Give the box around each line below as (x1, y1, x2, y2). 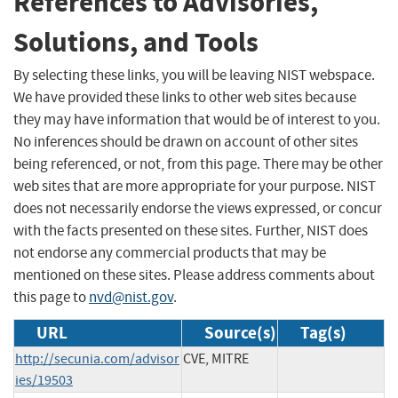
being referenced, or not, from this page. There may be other (13, 154, 383, 173)
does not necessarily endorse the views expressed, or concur (13, 198, 382, 218)
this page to (13, 287, 89, 306)
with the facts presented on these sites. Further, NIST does (13, 220, 368, 240)
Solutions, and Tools (13, 24, 259, 61)
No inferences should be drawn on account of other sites (13, 131, 358, 151)
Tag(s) (300, 321, 346, 344)
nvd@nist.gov (89, 287, 173, 306)
